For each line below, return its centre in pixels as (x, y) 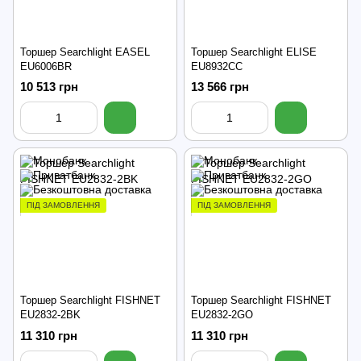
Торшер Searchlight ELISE (254, 52)
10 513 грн (49, 86)
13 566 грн (220, 86)
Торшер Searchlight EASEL (85, 52)
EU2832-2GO (222, 315)
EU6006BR (46, 66)
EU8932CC (217, 66)
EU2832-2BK (50, 315)
